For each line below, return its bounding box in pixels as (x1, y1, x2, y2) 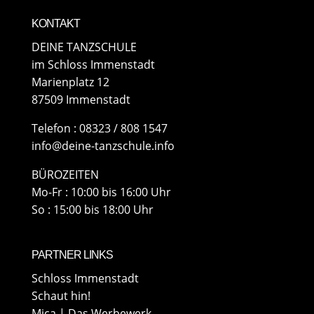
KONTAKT (31, 18, 80, 30)
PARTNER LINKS (31, 249, 113, 261)
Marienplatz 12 (31, 74, 109, 90)
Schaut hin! (31, 288, 90, 304)
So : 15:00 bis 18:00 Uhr (31, 202, 153, 218)
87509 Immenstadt (31, 92, 130, 108)
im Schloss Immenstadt (31, 57, 155, 73)
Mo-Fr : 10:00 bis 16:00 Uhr (31, 184, 171, 200)
